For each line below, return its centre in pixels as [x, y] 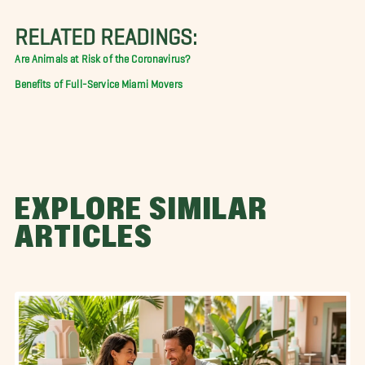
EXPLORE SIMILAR [141, 211]
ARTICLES [84, 238]
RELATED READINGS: [106, 31]
